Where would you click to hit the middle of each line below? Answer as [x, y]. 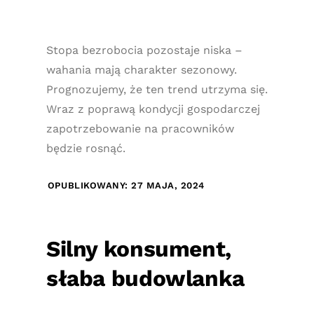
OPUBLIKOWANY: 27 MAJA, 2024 [126, 185]
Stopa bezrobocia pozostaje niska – [144, 50]
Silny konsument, [138, 249]
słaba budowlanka [145, 279]
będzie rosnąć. [86, 148]
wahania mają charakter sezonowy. [141, 70]
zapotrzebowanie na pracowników [140, 129]
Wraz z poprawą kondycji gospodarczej [153, 109]
